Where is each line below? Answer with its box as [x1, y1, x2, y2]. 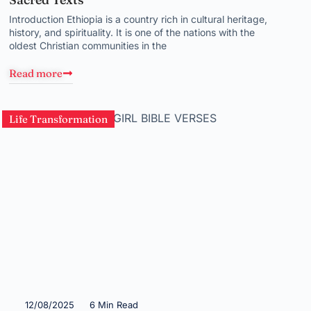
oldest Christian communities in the [9, 40, 167, 51]
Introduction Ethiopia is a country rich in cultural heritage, [9, 13, 268, 25]
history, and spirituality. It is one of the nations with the [9, 26, 255, 38]
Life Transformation [9, 112, 108, 126]
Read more [9, 67, 63, 80]
